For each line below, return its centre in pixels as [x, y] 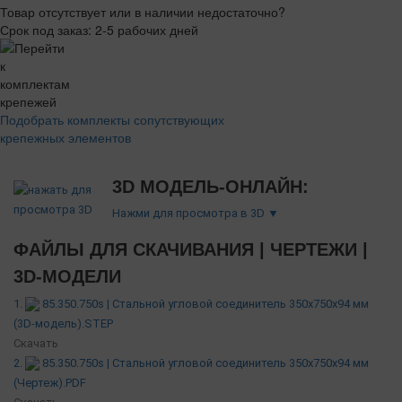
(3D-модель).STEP [63, 323]
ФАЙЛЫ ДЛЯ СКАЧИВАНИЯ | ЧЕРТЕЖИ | [191, 249]
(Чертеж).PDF [50, 382]
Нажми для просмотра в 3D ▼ [196, 213]
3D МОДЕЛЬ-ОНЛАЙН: [210, 186]
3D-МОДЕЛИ [67, 276]
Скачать [36, 343]
